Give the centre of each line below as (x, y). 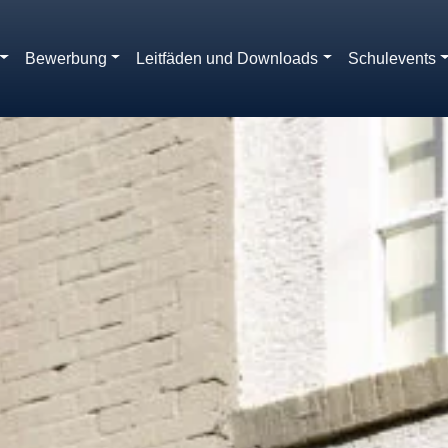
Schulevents (392, 58)
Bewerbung (65, 58)
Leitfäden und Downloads (227, 58)
